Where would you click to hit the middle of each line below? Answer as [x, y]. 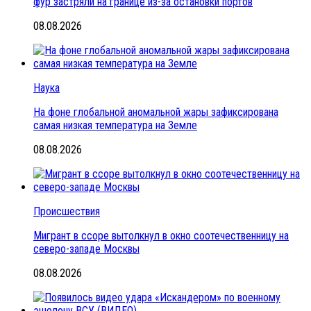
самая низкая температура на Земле [115, 125]
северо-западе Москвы [86, 249]
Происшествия [67, 211]
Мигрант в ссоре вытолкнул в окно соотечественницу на [161, 235]
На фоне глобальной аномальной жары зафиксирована [156, 112]
